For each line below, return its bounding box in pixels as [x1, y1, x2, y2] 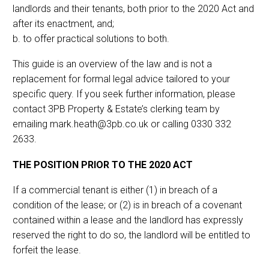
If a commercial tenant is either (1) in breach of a [13, 184, 217, 196]
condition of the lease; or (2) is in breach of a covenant [13, 199, 242, 211]
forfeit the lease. [13, 244, 81, 256]
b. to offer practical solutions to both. [13, 32, 169, 44]
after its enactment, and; [13, 17, 114, 29]
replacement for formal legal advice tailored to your [13, 73, 230, 85]
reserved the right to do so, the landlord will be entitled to [13, 229, 250, 241]
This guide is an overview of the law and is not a [13, 58, 212, 70]
